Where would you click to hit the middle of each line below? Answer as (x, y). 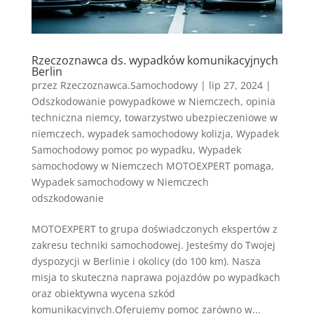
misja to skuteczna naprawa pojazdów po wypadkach (156, 278)
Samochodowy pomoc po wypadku (112, 150)
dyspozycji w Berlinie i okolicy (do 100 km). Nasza (146, 261)
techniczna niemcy (75, 118)
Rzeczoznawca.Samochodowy (129, 86)
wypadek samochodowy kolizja (159, 134)
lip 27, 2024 (235, 86)
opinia (260, 102)
